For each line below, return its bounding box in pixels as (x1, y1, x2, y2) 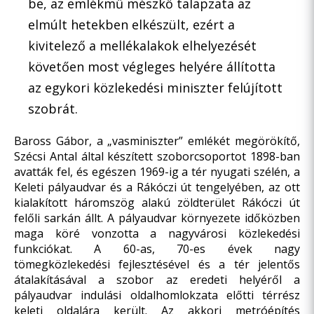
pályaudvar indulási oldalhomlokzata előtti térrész (14, 287, 300, 303)
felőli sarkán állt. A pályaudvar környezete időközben (14, 210, 300, 226)
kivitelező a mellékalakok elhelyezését (28, 37, 257, 54)
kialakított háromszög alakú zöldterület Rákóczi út (14, 195, 300, 210)
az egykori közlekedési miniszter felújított (28, 79, 282, 96)
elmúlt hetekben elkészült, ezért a (28, 16, 235, 33)
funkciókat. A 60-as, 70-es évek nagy (14, 241, 300, 257)
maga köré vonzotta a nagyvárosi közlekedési (14, 226, 300, 241)
